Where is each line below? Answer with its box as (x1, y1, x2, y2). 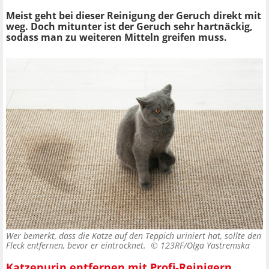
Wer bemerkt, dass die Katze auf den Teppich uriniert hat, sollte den (6, 230, 261, 242)
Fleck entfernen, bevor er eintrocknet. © (6, 240, 160, 252)
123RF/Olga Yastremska (160, 240, 250, 252)
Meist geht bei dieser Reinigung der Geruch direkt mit (6, 9, 261, 23)
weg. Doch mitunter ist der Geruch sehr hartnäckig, (6, 20, 253, 34)
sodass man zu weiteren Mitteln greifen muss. (6, 31, 227, 44)
